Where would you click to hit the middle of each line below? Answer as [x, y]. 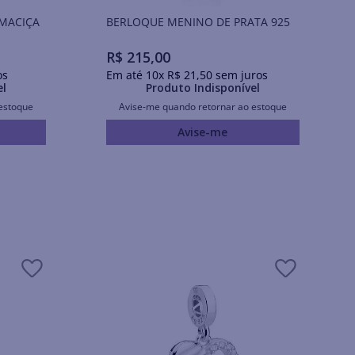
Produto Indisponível [202, 87]
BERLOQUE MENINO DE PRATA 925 [198, 22]
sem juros [240, 74]
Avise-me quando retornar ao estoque [202, 106]
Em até [126, 74]
